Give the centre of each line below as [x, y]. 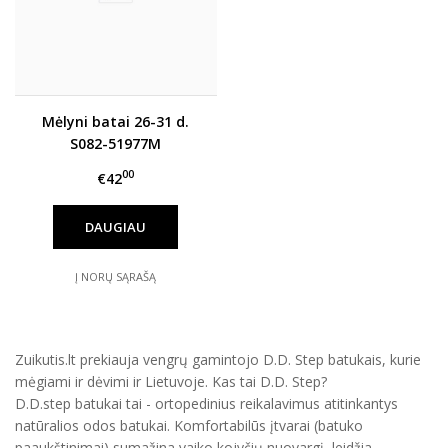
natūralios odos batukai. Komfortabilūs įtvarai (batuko [189, 425]
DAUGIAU [116, 226]
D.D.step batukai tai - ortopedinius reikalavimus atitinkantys [206, 403]
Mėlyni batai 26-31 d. [116, 121]
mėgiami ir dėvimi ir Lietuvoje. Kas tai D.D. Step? [171, 381]
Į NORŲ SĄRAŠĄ [116, 276]
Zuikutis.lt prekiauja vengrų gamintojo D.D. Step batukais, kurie [218, 359]
